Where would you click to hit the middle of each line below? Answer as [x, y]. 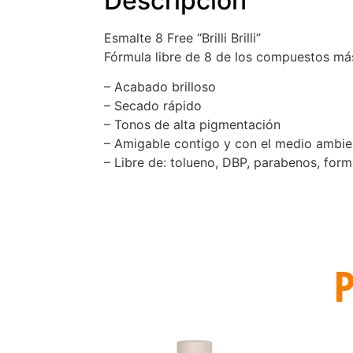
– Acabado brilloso [160, 87]
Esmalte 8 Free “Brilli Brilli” [182, 38]
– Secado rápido [153, 106]
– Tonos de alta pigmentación [192, 125]
